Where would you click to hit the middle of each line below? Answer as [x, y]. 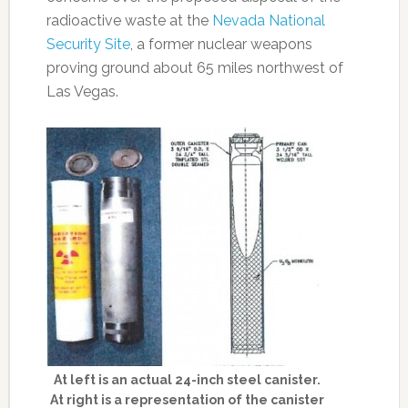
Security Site [88, 45]
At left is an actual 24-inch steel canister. [188, 380]
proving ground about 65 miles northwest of [194, 68]
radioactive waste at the [129, 21]
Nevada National [268, 21]
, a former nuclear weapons [221, 45]
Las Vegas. [82, 92]
